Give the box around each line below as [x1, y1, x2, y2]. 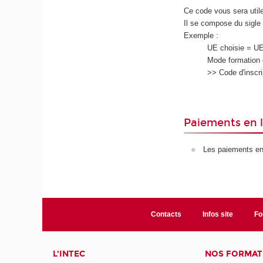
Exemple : [184, 31, 219, 41]
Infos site [202, 210, 233, 218]
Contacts [150, 210, 181, 218]
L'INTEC [53, 248, 86, 259]
